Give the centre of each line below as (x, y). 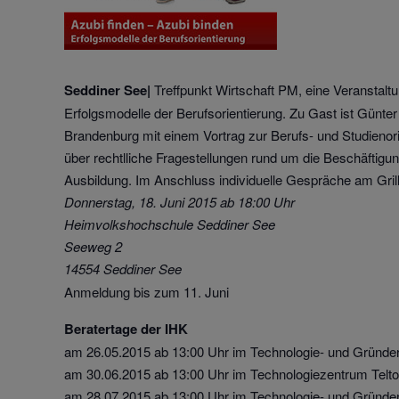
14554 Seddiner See (123, 268)
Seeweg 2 (93, 246)
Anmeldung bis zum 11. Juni (147, 291)
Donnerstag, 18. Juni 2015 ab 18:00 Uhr (179, 201)
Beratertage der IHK (126, 328)
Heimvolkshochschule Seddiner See (170, 224)
